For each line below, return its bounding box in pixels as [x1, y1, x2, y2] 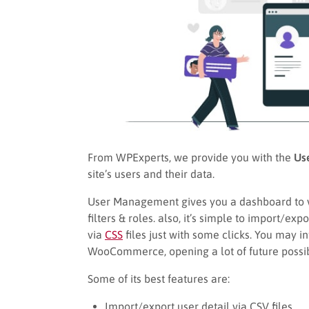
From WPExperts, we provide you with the [88, 150, 294, 163]
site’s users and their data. [88, 167, 215, 180]
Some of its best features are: [88, 272, 230, 285]
